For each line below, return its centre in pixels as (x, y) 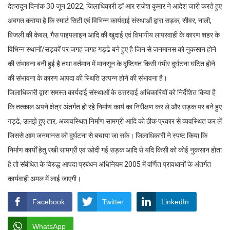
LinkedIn (175, 202)
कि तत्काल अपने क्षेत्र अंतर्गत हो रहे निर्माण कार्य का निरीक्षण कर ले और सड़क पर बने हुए (115, 107)
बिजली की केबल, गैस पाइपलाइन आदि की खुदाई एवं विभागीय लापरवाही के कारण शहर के (114, 35)
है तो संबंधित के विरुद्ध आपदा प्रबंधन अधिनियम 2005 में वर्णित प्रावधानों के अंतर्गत (109, 165)
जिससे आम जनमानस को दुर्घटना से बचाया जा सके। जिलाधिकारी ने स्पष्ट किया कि (108, 136)
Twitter (113, 202)
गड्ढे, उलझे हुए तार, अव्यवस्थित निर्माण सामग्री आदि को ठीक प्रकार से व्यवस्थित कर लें (115, 121)
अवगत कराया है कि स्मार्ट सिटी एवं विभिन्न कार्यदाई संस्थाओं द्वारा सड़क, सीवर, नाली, (110, 21)
